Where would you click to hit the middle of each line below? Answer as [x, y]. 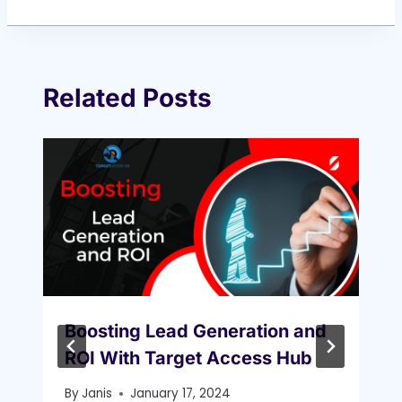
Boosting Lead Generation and [196, 332]
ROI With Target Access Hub [188, 358]
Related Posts [127, 98]
